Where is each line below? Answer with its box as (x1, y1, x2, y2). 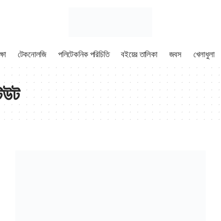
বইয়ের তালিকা (121, 49, 157, 59)
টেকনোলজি (17, 49, 47, 59)
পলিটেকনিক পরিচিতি (58, 49, 110, 59)
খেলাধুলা (193, 49, 215, 59)
